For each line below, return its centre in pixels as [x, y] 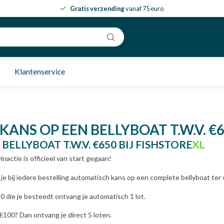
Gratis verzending [97, 8]
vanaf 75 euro [144, 8]
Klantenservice [40, 71]
